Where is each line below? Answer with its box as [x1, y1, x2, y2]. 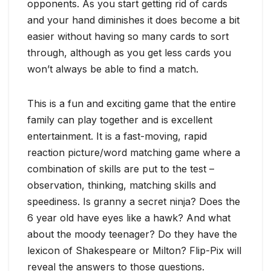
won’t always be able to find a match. [27, 63, 198, 76]
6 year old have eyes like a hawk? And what [27, 212, 230, 224]
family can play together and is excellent [27, 114, 212, 126]
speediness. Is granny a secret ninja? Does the [27, 195, 240, 208]
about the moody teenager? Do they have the [27, 228, 237, 241]
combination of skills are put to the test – [27, 163, 214, 175]
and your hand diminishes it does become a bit [27, 14, 240, 27]
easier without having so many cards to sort [27, 30, 229, 43]
